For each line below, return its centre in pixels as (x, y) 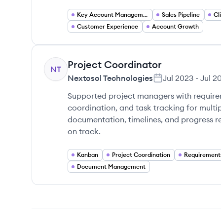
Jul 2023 (178, 78)
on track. (84, 131)
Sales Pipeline (181, 15)
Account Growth (175, 26)
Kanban (88, 155)
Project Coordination (141, 155)
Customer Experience (108, 26)
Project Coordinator (115, 64)
